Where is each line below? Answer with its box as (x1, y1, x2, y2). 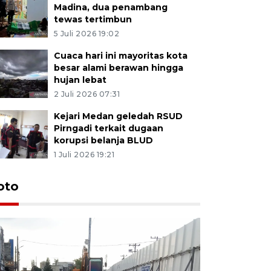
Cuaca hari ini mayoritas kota (53, 50, 188, 61)
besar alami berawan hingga (53, 62, 183, 73)
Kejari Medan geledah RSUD (53, 110, 183, 122)
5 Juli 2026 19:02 (53, 28, 120, 38)
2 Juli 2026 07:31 (53, 89, 120, 99)
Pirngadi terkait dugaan (53, 122, 163, 134)
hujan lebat (53, 74, 106, 85)
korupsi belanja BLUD (53, 134, 153, 146)
